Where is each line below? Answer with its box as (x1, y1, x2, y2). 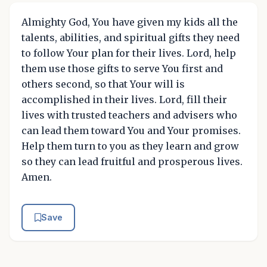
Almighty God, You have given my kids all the (21, 16, 238, 29)
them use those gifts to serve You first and (21, 63, 223, 75)
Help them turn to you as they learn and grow (21, 140, 239, 153)
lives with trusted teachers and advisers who (21, 109, 237, 122)
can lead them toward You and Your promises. (21, 125, 241, 137)
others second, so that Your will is (21, 78, 185, 91)
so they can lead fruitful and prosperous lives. (21, 156, 243, 168)
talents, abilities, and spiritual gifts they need (21, 32, 240, 44)
